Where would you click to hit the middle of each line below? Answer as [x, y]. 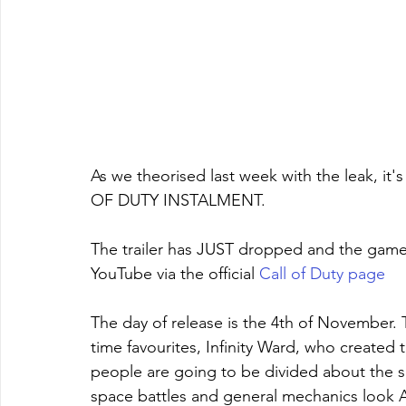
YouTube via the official [175, 273]
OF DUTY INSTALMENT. [180, 200]
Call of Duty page [322, 273]
